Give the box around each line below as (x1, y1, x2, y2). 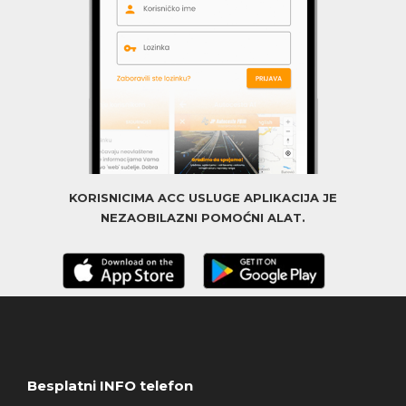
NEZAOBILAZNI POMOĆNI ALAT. (101, 209, 305, 225)
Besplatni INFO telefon (27, 376, 193, 394)
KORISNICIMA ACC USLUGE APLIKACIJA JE (69, 189, 337, 205)
